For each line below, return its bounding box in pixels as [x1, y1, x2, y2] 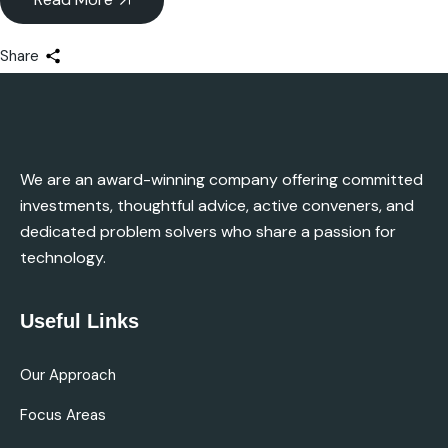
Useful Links [20, 309, 139, 332]
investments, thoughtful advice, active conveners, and [20, 194, 414, 216]
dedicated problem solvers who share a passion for [20, 220, 396, 242]
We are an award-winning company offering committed [20, 168, 423, 190]
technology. [20, 246, 106, 268]
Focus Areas [20, 404, 106, 425]
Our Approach [20, 364, 116, 385]
